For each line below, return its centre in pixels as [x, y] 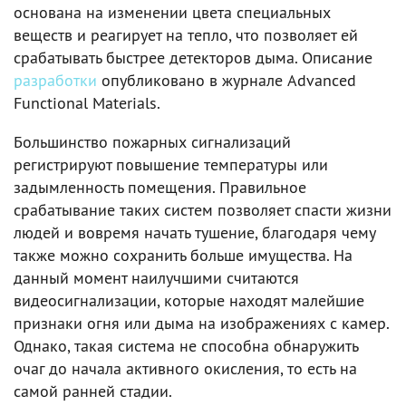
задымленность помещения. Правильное [160, 187]
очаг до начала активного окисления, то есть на [185, 368]
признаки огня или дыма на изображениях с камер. [201, 323]
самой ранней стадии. [93, 391]
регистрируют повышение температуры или [171, 164]
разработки [55, 80]
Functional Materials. [87, 102]
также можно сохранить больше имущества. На [183, 255]
